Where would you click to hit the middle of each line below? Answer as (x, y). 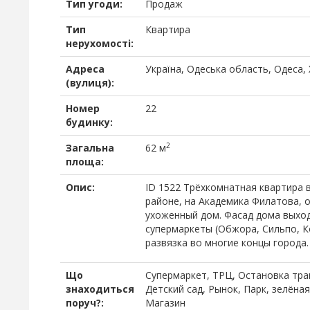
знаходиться (100, 289)
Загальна (90, 148)
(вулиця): (90, 83)
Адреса (85, 69)
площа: (85, 162)
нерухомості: (100, 43)
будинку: (89, 122)
